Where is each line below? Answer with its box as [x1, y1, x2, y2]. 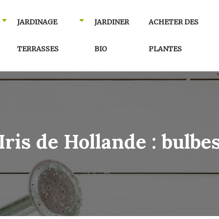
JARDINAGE [17, 18, 57, 26]
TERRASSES [17, 44, 59, 53]
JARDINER [94, 18, 130, 26]
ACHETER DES [149, 18, 199, 26]
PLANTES [149, 44, 182, 53]
